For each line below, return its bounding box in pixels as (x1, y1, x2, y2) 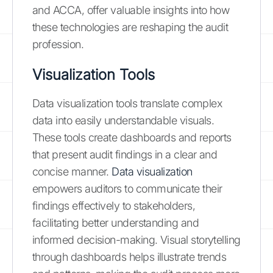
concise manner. (32, 165, 112, 178)
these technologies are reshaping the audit (32, 20, 229, 34)
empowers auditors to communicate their (32, 182, 222, 195)
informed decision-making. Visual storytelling (32, 233, 241, 246)
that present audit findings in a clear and (32, 147, 218, 161)
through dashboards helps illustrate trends (32, 250, 227, 263)
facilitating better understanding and (32, 216, 199, 229)
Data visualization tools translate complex (32, 96, 222, 110)
